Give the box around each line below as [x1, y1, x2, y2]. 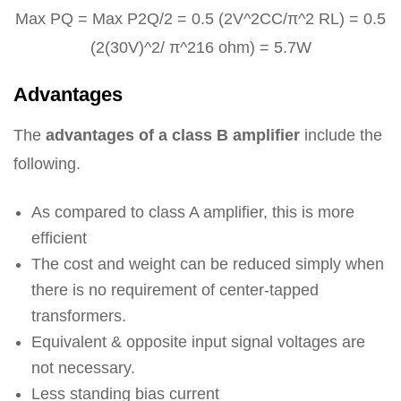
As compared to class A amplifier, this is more [31, 202, 354, 221]
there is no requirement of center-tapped [31, 280, 319, 299]
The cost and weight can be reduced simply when [31, 254, 384, 273]
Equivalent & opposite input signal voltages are [31, 332, 365, 351]
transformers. [31, 306, 126, 325]
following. [13, 154, 81, 173]
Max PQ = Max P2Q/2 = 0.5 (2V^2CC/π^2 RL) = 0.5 [15, 9, 386, 28]
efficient [31, 228, 87, 247]
